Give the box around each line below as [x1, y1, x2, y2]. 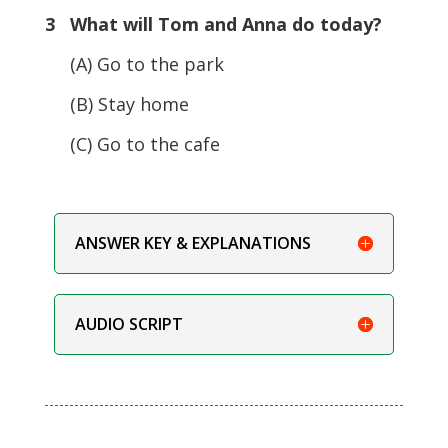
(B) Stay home [44, 91, 189, 116]
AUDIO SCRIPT [74, 312, 183, 335]
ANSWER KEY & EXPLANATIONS [74, 231, 311, 254]
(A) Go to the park [44, 51, 224, 76]
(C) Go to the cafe [44, 131, 220, 156]
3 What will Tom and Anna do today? [44, 11, 382, 36]
